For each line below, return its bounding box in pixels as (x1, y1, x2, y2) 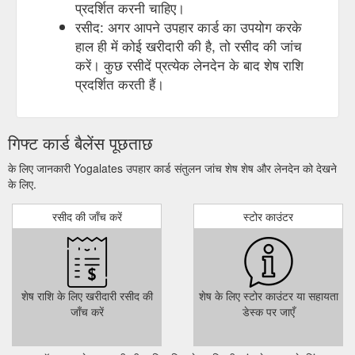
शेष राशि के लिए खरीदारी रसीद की (21, 287, 153, 303)
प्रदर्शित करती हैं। (75, 73, 164, 94)
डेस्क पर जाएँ (242, 303, 295, 319)
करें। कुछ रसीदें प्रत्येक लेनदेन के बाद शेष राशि (75, 54, 303, 74)
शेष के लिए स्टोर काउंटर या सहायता (198, 287, 338, 303)
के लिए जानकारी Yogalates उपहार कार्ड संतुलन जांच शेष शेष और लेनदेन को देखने (8, 159, 337, 176)
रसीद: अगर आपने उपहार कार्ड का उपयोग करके (75, 16, 302, 36)
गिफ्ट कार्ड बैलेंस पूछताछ (8, 130, 153, 155)
